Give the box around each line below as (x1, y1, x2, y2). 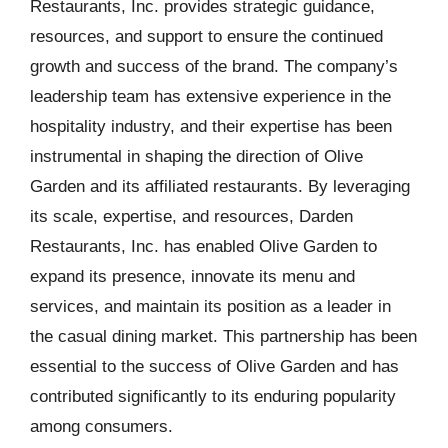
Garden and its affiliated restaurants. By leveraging (30, 176, 410, 196)
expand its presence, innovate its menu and (30, 266, 355, 286)
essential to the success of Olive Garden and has (30, 356, 399, 376)
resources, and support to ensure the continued (30, 26, 383, 46)
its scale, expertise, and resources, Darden (30, 206, 353, 226)
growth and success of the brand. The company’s (30, 56, 398, 76)
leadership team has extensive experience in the (30, 86, 391, 106)
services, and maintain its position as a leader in (30, 296, 391, 316)
